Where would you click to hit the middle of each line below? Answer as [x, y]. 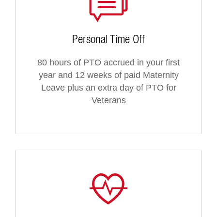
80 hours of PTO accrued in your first [108, 63]
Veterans [108, 101]
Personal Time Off [108, 39]
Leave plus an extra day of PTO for [108, 88]
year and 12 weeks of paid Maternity [108, 75]
